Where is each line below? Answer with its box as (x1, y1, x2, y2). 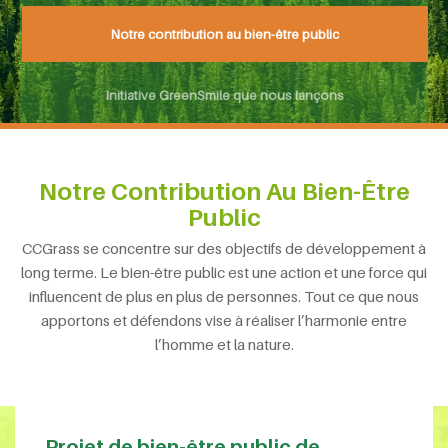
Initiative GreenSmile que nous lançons (106, 87, 344, 103)
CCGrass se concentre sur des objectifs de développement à (22, 239, 426, 257)
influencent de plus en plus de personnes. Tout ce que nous (29, 287, 419, 305)
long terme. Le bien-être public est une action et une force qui (21, 263, 427, 281)
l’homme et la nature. (154, 335, 294, 353)
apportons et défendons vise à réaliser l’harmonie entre (41, 311, 407, 329)
